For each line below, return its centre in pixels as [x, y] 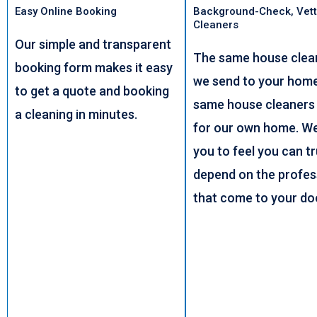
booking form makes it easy [94, 67]
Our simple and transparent [93, 44]
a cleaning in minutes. [77, 114]
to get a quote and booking [92, 91]
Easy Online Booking [66, 11]
